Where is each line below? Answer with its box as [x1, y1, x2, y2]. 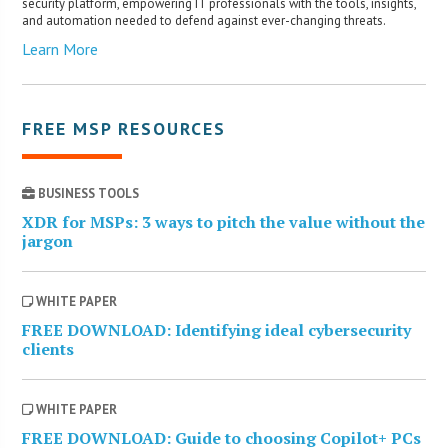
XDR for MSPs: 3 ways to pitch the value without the [22, 211, 426, 234]
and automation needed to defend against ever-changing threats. [22, 12, 387, 30]
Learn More [22, 39, 99, 60]
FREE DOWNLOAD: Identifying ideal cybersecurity [22, 319, 412, 342]
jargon [22, 230, 74, 253]
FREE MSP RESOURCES [22, 117, 227, 141]
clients [22, 338, 75, 361]
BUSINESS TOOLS [35, 185, 140, 203]
